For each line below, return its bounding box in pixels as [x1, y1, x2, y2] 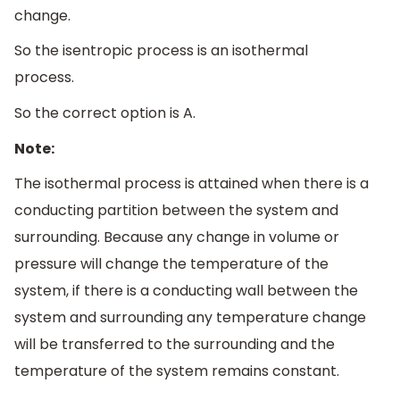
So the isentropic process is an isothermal [14, 40, 308, 62]
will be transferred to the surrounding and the [14, 334, 335, 355]
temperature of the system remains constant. [14, 361, 339, 382]
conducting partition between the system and [14, 200, 338, 221]
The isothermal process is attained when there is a [14, 173, 369, 195]
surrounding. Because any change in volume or [14, 227, 339, 248]
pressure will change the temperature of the [14, 254, 329, 275]
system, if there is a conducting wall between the [14, 280, 358, 302]
